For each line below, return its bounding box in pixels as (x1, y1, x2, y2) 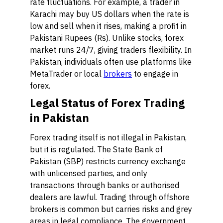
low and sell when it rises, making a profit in (30, 21, 187, 31)
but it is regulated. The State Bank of (30, 144, 163, 154)
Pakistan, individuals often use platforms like (30, 57, 192, 67)
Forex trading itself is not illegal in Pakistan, (30, 132, 187, 142)
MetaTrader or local (30, 69, 104, 79)
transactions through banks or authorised (30, 180, 179, 190)
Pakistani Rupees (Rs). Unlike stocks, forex (30, 33, 184, 43)
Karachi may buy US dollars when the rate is (30, 9, 189, 19)
